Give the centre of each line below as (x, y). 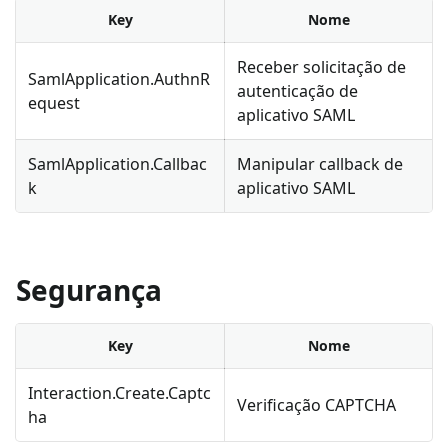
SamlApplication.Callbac (117, 163)
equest (54, 102)
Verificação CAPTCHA (316, 404)
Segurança (89, 289)
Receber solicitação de (321, 66)
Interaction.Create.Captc (119, 392)
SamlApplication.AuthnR (119, 78)
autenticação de (297, 90)
